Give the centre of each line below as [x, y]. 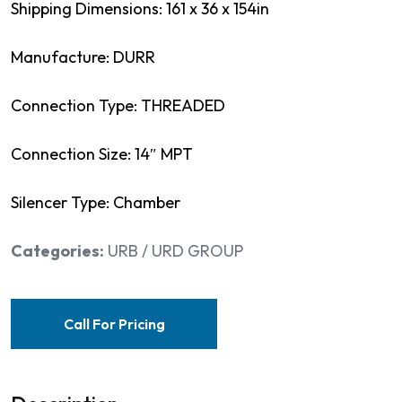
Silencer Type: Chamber [96, 202]
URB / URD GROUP [175, 250]
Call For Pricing [114, 323]
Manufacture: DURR [85, 57]
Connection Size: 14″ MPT [102, 153]
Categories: [57, 250]
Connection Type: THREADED [118, 105]
